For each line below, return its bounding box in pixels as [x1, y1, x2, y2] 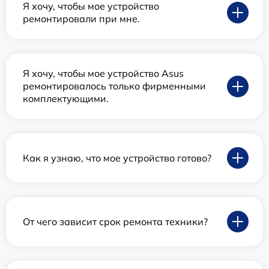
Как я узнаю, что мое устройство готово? [23, 151, 211, 164]
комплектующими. [23, 92, 109, 105]
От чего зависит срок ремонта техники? [23, 215, 208, 228]
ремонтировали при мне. [23, 13, 140, 25]
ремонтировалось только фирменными [23, 80, 206, 92]
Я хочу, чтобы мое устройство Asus [23, 67, 184, 80]
